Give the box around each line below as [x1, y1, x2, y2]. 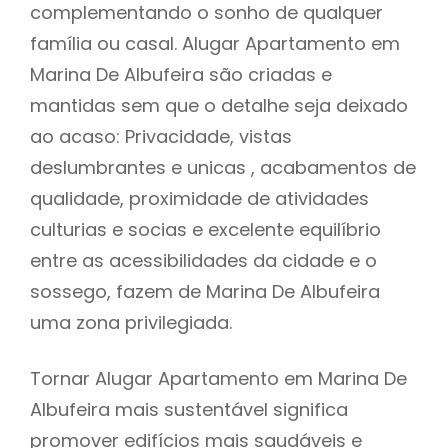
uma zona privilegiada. [30, 309, 242, 335]
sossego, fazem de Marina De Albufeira [30, 278, 380, 304]
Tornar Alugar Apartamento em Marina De [30, 365, 407, 391]
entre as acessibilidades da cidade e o [30, 247, 377, 273]
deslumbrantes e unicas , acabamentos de [30, 154, 416, 180]
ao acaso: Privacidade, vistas [30, 123, 292, 149]
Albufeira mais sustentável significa [30, 396, 348, 422]
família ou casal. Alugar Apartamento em [30, 30, 400, 56]
